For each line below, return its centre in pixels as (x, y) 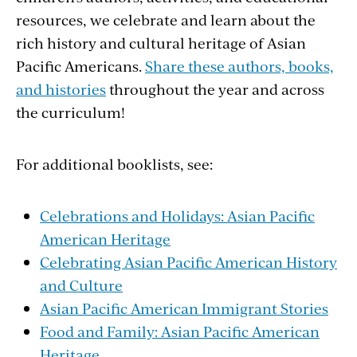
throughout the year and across (215, 88)
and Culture (81, 284)
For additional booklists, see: (116, 163)
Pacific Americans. (80, 65)
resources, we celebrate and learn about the (166, 19)
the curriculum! (72, 112)
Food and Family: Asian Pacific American (180, 331)
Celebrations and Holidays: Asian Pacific (177, 215)
